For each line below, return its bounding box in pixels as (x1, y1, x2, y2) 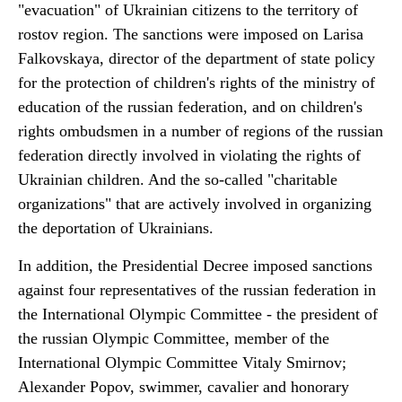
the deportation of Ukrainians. (18, 219, 214, 237)
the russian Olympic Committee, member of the (18, 329, 329, 347)
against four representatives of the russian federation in (18, 281, 376, 299)
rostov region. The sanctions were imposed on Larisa (18, 25, 363, 43)
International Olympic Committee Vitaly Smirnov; (18, 354, 346, 371)
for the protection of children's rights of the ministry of (18, 74, 375, 92)
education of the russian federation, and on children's (18, 98, 363, 116)
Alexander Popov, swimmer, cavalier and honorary (18, 378, 349, 396)
